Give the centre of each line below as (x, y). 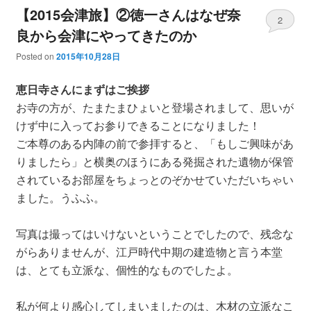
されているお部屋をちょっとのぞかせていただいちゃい (154, 180)
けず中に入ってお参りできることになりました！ (138, 126)
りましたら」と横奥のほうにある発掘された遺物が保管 (154, 162)
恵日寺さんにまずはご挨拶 (82, 90)
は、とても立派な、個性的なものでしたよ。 (127, 270)
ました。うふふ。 (60, 198)
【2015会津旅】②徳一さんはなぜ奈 (128, 15)
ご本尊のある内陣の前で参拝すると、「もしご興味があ (154, 144)
